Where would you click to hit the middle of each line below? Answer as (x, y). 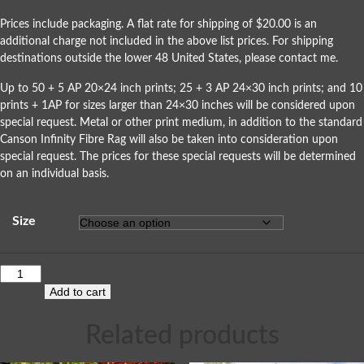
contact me (307, 58)
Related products (182, 335)
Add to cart (77, 291)
